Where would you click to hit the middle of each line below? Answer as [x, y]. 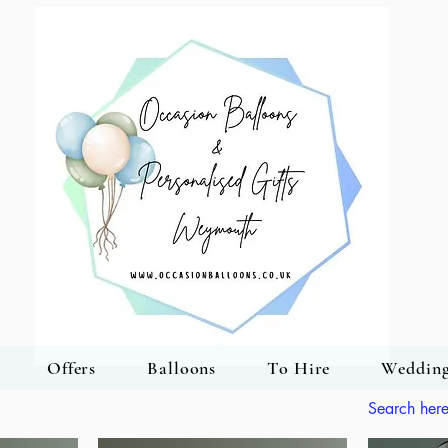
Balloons [182, 368]
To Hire [299, 368]
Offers [71, 368]
